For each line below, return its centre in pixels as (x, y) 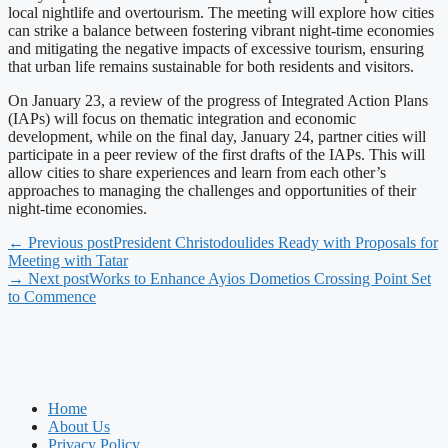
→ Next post (48, 278)
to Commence (52, 296)
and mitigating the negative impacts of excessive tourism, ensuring (216, 48)
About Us (79, 426)
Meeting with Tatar (68, 260)
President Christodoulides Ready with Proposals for (275, 242)
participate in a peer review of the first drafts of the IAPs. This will (216, 154)
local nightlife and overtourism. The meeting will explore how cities (221, 12)
